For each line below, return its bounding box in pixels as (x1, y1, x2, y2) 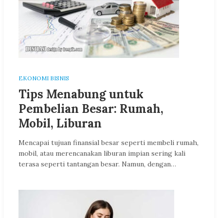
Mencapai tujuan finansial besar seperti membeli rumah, (18, 138, 199, 147)
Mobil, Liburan (18, 116, 102, 131)
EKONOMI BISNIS (18, 74, 69, 82)
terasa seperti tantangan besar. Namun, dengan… (18, 160, 176, 168)
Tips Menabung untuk (18, 87, 144, 102)
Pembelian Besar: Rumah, (18, 101, 163, 116)
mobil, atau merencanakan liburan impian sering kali (18, 149, 185, 158)
